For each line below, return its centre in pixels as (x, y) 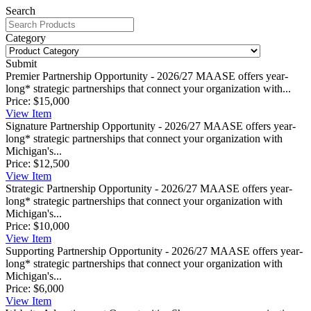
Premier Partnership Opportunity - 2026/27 (99, 76)
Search (20, 10)
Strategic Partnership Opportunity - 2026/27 (101, 188)
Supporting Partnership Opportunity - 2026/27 (107, 251)
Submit (21, 63)
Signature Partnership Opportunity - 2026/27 (103, 126)
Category (26, 37)
